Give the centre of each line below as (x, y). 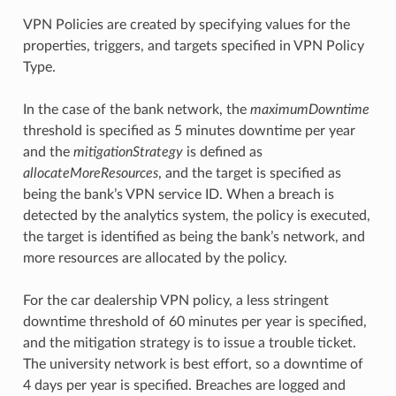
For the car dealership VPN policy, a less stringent (175, 300)
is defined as (222, 152)
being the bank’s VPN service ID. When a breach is (178, 194)
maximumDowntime (309, 109)
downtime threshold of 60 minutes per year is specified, (194, 321)
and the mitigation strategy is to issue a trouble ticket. (189, 343)
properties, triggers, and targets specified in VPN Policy (193, 46)
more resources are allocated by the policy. (155, 258)
